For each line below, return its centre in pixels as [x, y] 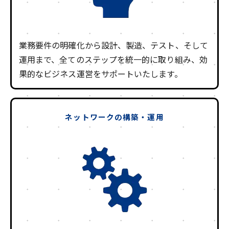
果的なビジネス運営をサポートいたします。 [101, 73]
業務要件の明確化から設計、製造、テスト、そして [113, 45]
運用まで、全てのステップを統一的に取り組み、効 [113, 59]
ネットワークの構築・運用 [114, 117]
